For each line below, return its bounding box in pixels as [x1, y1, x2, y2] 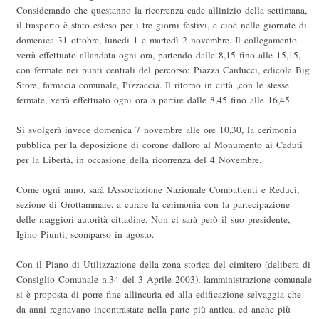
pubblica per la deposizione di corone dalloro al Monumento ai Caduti [16, 138, 303, 152]
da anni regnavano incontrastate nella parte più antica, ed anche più [16, 303, 291, 316]
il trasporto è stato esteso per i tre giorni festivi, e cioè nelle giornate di [16, 19, 307, 32]
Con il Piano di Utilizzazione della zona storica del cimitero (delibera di [16, 258, 310, 271]
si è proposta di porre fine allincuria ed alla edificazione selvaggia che [16, 288, 301, 301]
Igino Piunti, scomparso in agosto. [16, 228, 154, 241]
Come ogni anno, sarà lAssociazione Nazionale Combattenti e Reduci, [16, 183, 299, 197]
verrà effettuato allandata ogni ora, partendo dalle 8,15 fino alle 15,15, [16, 48, 300, 62]
